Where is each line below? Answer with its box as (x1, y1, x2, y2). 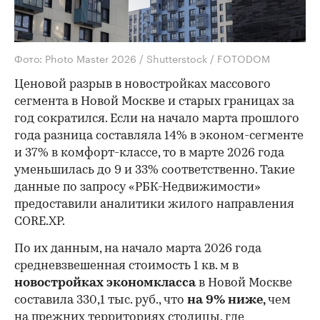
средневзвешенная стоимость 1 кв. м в (14, 259, 239, 272)
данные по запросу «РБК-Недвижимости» (14, 181, 261, 194)
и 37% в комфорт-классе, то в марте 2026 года (14, 146, 284, 159)
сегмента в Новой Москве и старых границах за (14, 95, 294, 108)
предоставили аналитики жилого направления (14, 198, 294, 211)
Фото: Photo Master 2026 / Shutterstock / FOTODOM (14, 49, 270, 66)
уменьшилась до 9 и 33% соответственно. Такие (14, 164, 295, 176)
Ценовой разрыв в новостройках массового (14, 78, 271, 91)
